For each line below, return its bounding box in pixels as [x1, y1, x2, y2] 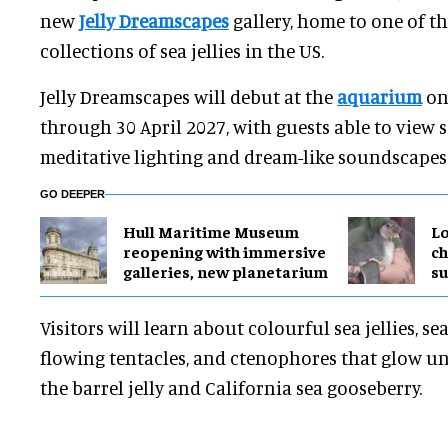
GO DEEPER [40, 188, 105, 201]
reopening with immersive [123, 240, 326, 261]
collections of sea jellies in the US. [40, 39, 324, 63]
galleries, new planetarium [123, 260, 328, 281]
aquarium [337, 85, 422, 109]
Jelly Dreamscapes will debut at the [40, 85, 337, 109]
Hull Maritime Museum [123, 220, 299, 241]
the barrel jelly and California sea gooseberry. [40, 376, 422, 400]
